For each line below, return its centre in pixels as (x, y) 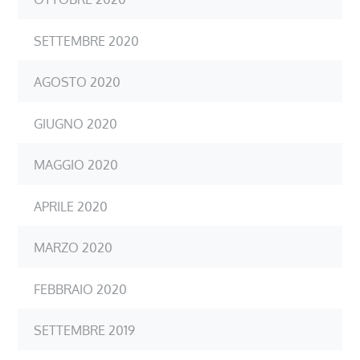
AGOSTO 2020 (78, 82)
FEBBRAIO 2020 (81, 289)
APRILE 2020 (71, 206)
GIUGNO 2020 (76, 123)
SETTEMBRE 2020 (87, 41)
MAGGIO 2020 (76, 164)
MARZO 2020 (74, 247)
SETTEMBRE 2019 (85, 330)
